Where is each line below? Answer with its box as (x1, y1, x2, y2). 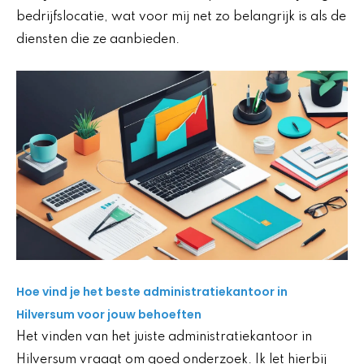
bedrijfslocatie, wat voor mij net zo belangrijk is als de (16, 10, 346, 24)
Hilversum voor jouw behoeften (16, 305, 201, 323)
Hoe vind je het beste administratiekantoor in (16, 283, 288, 300)
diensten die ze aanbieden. (16, 32, 180, 46)
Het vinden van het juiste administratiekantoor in (16, 330, 312, 344)
